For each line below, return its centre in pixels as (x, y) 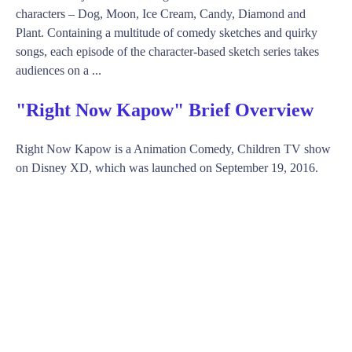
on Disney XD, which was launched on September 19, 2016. (167, 167)
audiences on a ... (59, 70)
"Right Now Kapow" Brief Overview (165, 110)
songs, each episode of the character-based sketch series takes (167, 51)
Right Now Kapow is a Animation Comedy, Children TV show (173, 148)
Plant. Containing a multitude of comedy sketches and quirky (167, 32)
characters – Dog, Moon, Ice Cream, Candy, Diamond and (161, 13)
